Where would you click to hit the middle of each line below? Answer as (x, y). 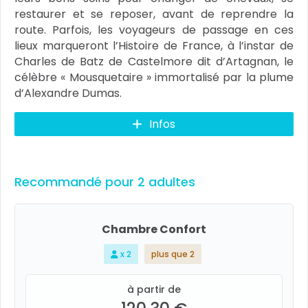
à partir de (154, 289)
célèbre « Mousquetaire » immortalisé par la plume (154, 77)
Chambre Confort (154, 229)
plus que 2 (173, 254)
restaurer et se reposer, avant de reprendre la (154, 14)
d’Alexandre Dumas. (68, 93)
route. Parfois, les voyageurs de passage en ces (154, 30)
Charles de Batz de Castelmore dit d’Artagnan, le (154, 62)
